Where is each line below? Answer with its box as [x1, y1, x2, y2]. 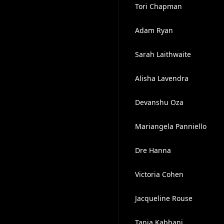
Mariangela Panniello [134, 121, 206, 131]
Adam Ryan [134, 25, 173, 35]
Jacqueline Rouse [134, 193, 192, 203]
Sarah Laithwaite [134, 49, 191, 59]
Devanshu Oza [134, 97, 183, 107]
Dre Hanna [134, 145, 171, 155]
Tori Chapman [134, 1, 182, 11]
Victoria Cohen [134, 169, 183, 179]
